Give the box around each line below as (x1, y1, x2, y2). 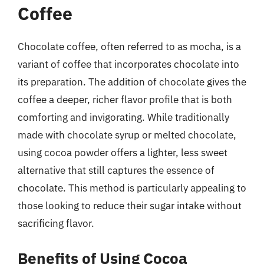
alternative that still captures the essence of (18, 164, 214, 177)
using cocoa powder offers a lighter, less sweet (18, 146, 227, 159)
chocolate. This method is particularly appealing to (18, 181, 246, 194)
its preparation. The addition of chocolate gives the (18, 75, 246, 88)
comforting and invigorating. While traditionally (18, 111, 229, 124)
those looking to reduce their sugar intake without (18, 199, 242, 212)
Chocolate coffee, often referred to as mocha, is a (18, 40, 241, 53)
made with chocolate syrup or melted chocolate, (18, 128, 236, 141)
